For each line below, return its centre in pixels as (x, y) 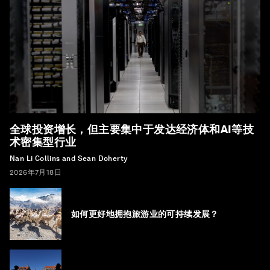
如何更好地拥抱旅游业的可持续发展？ (145, 214)
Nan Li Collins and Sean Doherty (69, 159)
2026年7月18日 (36, 173)
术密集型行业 (43, 142)
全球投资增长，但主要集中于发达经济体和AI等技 (132, 130)
